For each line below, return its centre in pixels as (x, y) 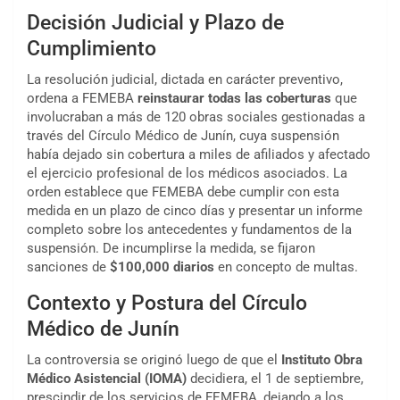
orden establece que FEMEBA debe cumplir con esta (183, 192)
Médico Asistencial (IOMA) (107, 379)
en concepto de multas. (286, 267)
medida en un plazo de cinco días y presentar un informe (195, 211)
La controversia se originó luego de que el (154, 360)
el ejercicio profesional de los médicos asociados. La (187, 174)
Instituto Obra (322, 360)
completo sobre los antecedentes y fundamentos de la (189, 230)
